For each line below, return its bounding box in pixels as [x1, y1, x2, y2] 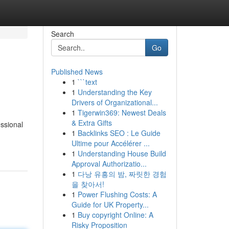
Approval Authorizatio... [71, 158, 147, 169]
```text [77, 77, 97, 87]
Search [51, 29, 74, 39]
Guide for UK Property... [71, 199, 149, 210]
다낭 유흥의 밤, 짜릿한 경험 [77, 169, 167, 179]
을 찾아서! [71, 179, 104, 189]
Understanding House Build [77, 148, 166, 158]
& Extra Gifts [71, 118, 112, 128]
